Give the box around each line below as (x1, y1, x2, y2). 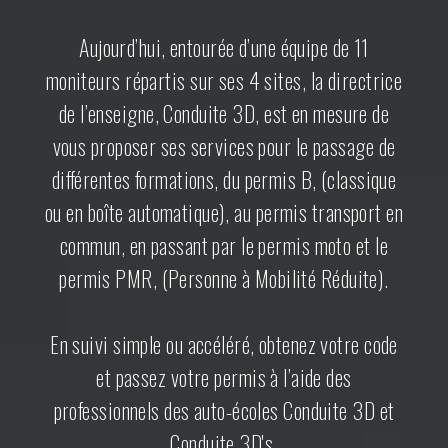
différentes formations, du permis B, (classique (51, 162, 397, 195)
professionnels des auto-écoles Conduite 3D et (53, 393, 395, 426)
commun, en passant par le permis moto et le (60, 228, 388, 261)
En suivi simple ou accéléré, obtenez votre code (50, 327, 398, 360)
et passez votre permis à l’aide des (96, 360, 352, 393)
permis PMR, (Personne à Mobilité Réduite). (59, 261, 389, 294)
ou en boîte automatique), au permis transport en (44, 195, 404, 228)
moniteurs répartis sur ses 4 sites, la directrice (45, 63, 403, 96)
